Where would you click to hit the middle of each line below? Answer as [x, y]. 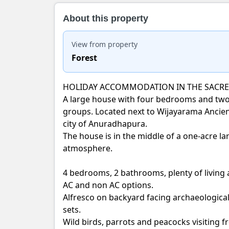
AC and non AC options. [109, 185]
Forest [84, 58]
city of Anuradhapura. [107, 124]
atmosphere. [90, 148]
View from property [105, 44]
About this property [106, 18]
